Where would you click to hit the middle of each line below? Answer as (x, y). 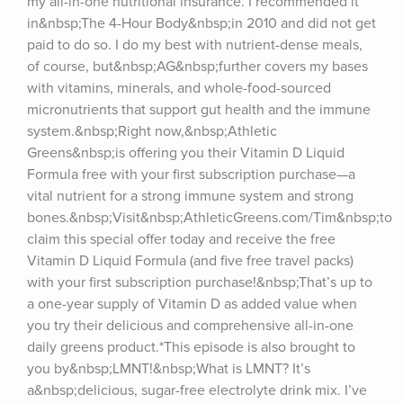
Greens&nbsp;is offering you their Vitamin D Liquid (186, 153)
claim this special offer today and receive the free (181, 239)
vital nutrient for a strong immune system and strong (190, 196)
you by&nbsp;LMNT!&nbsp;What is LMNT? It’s (169, 369)
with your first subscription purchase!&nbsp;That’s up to (200, 282)
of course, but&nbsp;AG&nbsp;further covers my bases (197, 67)
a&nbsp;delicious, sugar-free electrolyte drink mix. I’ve (197, 390)
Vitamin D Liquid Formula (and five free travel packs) (190, 261)
